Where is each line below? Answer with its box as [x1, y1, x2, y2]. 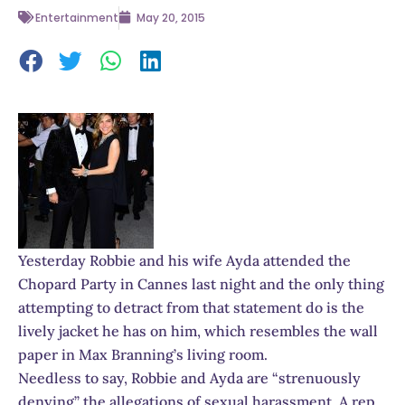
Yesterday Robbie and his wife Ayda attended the [18, 250, 351, 269]
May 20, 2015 [137, 10, 205, 26]
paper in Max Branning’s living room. [18, 344, 268, 363]
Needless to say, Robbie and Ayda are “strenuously [18, 368, 361, 387]
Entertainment [35, 10, 118, 26]
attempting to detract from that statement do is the [18, 297, 364, 316]
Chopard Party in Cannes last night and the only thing [18, 274, 384, 293]
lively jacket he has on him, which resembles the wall [18, 321, 378, 340]
